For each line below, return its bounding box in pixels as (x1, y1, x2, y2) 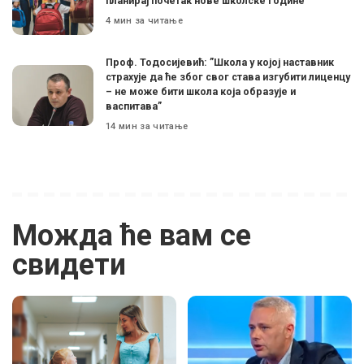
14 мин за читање (106, 121, 188, 132)
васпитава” (106, 99, 162, 112)
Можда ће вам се (12, 218, 251, 253)
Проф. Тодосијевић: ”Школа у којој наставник (106, 55, 334, 68)
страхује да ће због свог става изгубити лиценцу (106, 70, 350, 83)
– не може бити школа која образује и (106, 84, 296, 97)
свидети (12, 247, 126, 282)
